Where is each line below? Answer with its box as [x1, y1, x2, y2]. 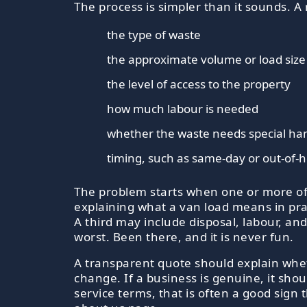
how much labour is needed [107, 100, 258, 116]
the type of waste [107, 26, 201, 42]
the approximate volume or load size [107, 51, 306, 67]
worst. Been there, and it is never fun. [74, 228, 294, 245]
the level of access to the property [107, 75, 291, 92]
